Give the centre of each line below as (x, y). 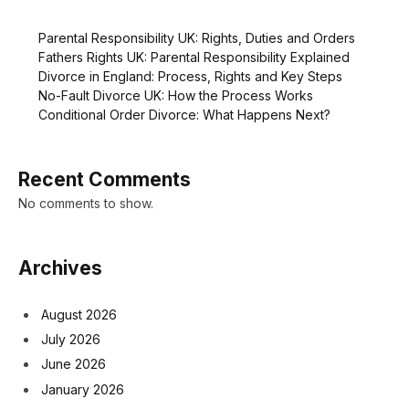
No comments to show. (86, 203)
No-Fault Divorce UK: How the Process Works (176, 95)
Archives (60, 267)
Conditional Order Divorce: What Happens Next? (184, 114)
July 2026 (71, 340)
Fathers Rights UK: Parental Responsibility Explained (194, 57)
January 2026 (83, 389)
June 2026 (73, 364)
